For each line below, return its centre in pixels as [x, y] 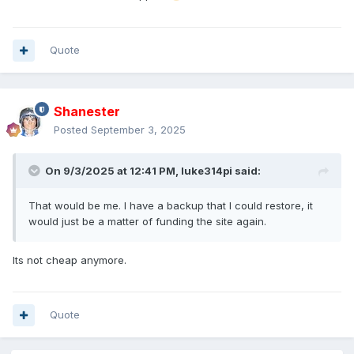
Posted [72, 130]
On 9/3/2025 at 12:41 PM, [113, 171]
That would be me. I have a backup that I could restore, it [171, 206]
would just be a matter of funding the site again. [149, 222]
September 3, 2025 [138, 130]
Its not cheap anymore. [70, 260]
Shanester [87, 112]
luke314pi [207, 171]
